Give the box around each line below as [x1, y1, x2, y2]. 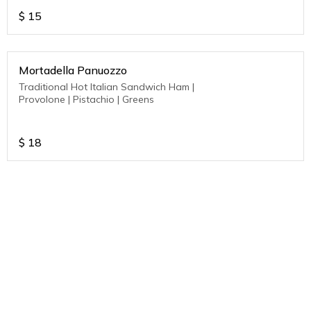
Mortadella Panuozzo [19, 63, 127, 78]
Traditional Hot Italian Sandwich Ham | [19, 81, 169, 94]
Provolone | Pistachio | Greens [19, 93, 154, 106]
